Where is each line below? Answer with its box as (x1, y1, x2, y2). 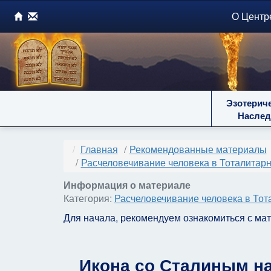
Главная (80, 142, 118, 156)
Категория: (63, 191, 114, 205)
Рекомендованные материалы (129, 142, 267, 156)
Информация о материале (63, 178, 191, 192)
